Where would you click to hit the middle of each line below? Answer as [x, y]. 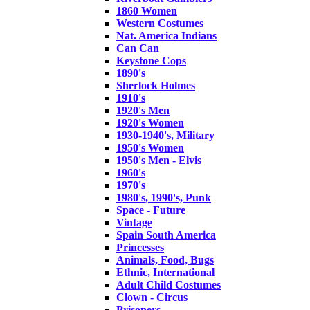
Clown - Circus [152, 297]
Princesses [140, 247]
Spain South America [166, 235]
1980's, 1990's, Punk [164, 197]
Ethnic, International [165, 272]
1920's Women [150, 122]
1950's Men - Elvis [159, 160]
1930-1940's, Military [165, 135]
